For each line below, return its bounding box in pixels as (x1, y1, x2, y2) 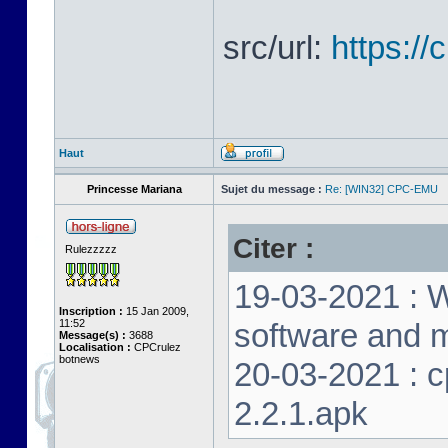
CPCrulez (131, 341, 181, 353)
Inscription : (59, 305, 123, 317)
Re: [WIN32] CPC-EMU (325, 183, 438, 195)
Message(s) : (59, 329, 126, 341)
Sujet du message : (221, 183, 322, 195)
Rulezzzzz (65, 243, 117, 255)
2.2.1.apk (234, 395, 368, 432)
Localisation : (59, 341, 131, 353)
